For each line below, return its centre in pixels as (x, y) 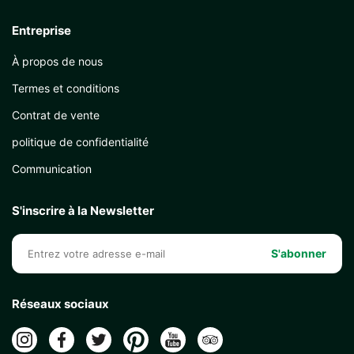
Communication (52, 169)
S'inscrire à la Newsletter (83, 211)
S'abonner (299, 254)
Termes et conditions (66, 88)
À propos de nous (57, 62)
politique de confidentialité (80, 142)
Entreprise (41, 31)
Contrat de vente (56, 115)
